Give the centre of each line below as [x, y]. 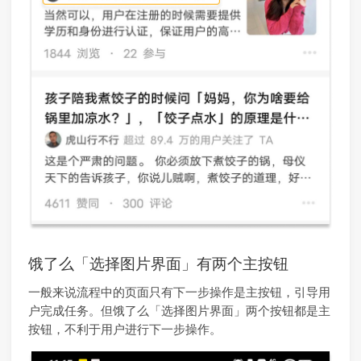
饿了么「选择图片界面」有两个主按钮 [158, 264]
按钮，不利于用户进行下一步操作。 [125, 330]
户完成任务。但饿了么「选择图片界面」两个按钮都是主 [179, 311]
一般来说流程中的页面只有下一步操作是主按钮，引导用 [179, 293]
